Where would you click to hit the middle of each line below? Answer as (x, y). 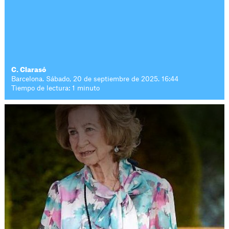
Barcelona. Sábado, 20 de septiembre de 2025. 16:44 (95, 79)
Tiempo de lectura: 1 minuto (56, 88)
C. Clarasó (29, 70)
